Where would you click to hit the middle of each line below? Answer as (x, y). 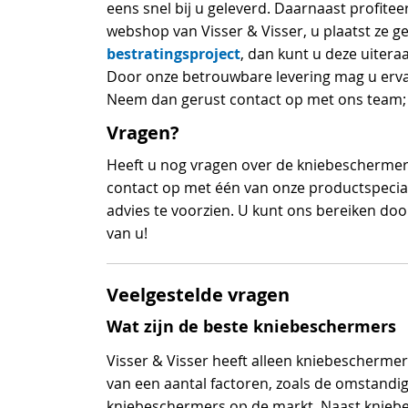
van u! (127, 233)
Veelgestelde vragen (198, 294)
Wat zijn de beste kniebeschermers (251, 326)
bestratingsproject (173, 53)
